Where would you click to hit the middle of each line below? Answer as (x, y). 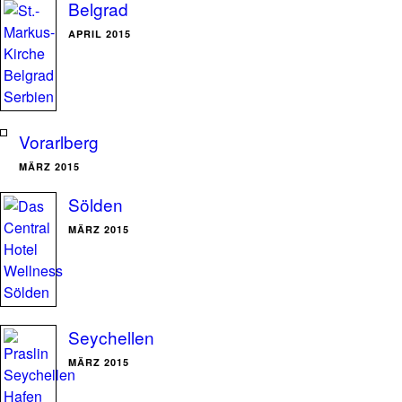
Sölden (96, 204)
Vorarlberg (59, 141)
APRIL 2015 (100, 34)
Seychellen (111, 337)
